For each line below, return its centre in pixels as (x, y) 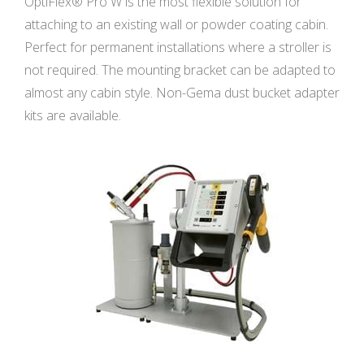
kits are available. (73, 115)
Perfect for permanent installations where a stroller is (178, 47)
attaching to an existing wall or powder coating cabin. (176, 24)
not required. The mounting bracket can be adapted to (180, 69)
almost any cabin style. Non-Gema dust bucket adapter (182, 92)
